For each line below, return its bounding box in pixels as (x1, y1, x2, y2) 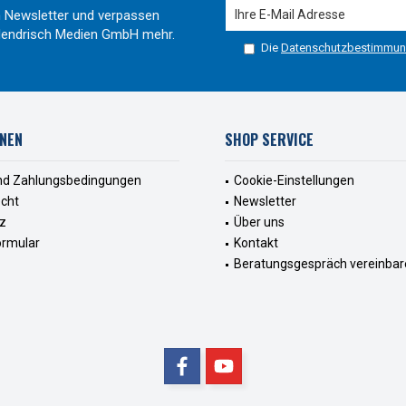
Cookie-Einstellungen (234, 173, 354, 188)
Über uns (234, 215, 285, 230)
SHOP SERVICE (225, 129, 314, 151)
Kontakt (234, 236, 278, 251)
